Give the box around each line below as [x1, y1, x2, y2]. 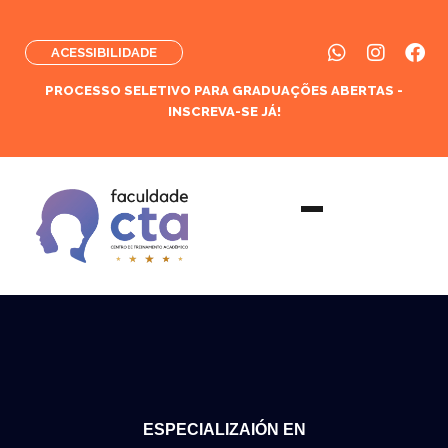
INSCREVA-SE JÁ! [167, 104, 281, 119]
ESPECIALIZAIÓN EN [142, 420, 306, 438]
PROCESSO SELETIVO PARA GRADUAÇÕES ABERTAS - [45, 83, 403, 98]
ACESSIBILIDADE [51, 45, 157, 60]
